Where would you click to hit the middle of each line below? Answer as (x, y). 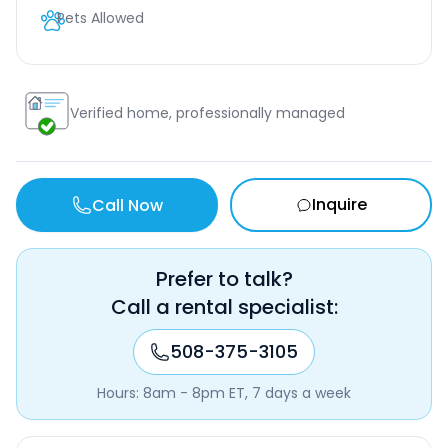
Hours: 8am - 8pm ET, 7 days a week (224, 393)
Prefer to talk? (224, 279)
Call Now (127, 205)
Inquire (339, 204)
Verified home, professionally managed (207, 113)
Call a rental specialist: (224, 307)
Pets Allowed (100, 18)
